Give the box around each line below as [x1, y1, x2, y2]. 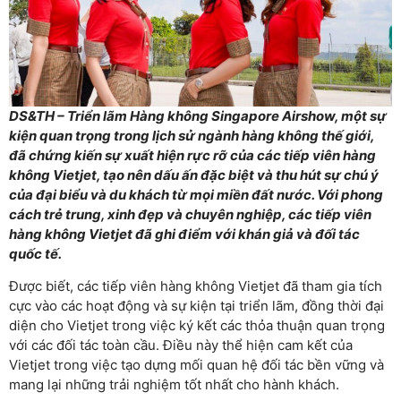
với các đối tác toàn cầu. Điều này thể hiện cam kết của [9, 337, 353, 354]
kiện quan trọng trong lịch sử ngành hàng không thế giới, [9, 126, 374, 144]
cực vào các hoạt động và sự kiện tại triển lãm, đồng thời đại [9, 297, 384, 315]
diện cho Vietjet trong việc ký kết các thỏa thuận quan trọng [9, 317, 385, 335]
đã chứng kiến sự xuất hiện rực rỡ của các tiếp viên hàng [9, 146, 376, 164]
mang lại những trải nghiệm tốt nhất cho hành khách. [9, 376, 339, 394]
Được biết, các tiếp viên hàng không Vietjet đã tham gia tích [9, 277, 382, 295]
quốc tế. [9, 244, 62, 262]
